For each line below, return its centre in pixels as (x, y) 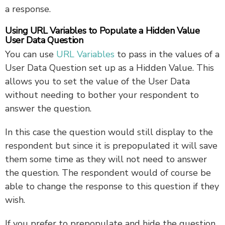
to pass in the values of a (167, 54)
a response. (30, 9)
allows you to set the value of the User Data (97, 81)
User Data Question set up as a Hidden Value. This (109, 68)
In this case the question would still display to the (109, 132)
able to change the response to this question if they (112, 186)
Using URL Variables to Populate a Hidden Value (102, 30)
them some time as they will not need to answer (106, 159)
